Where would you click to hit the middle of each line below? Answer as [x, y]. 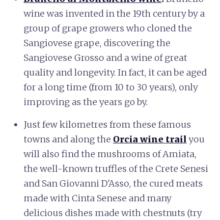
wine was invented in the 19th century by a [114, 13]
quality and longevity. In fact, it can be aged [115, 72]
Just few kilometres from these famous [107, 124]
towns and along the [68, 139]
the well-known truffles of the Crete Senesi [116, 168]
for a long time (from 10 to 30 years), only [111, 87]
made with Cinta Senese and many [97, 198]
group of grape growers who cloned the [108, 28]
